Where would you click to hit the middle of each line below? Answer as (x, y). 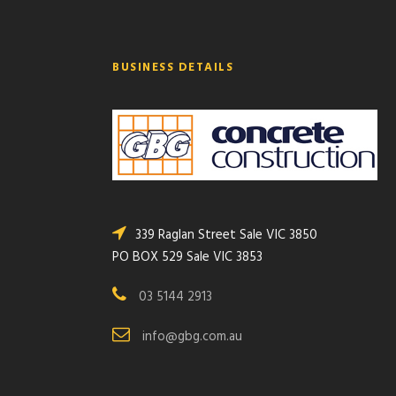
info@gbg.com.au (192, 336)
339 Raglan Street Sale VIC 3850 (226, 235)
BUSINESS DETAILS (173, 67)
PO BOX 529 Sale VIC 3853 (187, 257)
